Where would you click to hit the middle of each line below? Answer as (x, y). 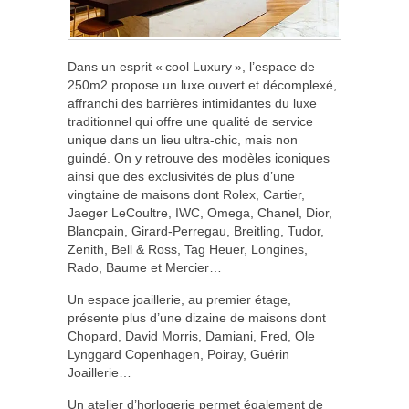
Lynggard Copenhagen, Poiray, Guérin (178, 355)
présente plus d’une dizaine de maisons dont (197, 318)
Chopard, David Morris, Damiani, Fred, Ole (191, 336)
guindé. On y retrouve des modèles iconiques (199, 158)
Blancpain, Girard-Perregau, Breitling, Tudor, (196, 231)
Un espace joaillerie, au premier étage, (179, 300)
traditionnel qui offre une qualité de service (190, 122)
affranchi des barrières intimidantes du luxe (192, 104)
